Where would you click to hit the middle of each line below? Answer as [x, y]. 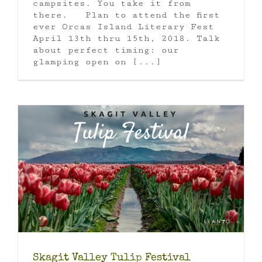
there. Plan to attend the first [126, 15]
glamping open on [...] [97, 61]
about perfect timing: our [106, 50]
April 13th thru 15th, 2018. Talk [126, 38]
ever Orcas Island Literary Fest [123, 26]
